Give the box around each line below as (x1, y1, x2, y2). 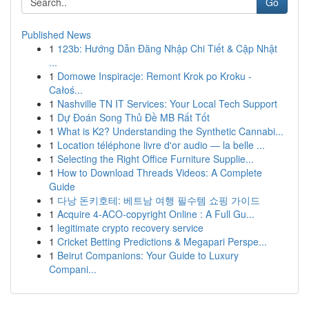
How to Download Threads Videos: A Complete (57, 166, 262, 179)
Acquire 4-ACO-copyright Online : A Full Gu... (57, 207, 255, 221)
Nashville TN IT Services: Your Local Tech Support (57, 97, 277, 110)
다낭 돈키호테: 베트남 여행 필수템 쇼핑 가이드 (57, 193, 260, 207)
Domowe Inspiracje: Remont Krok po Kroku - (57, 69, 252, 83)
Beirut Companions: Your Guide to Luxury (57, 248, 239, 262)
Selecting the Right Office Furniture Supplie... (57, 152, 254, 166)
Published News (21, 28, 91, 41)
